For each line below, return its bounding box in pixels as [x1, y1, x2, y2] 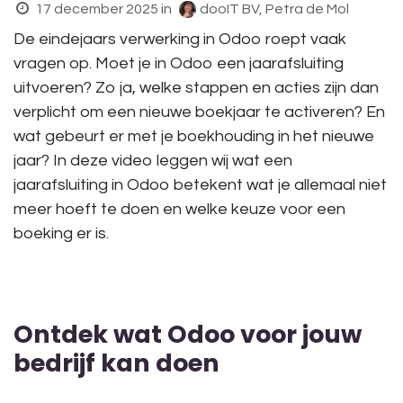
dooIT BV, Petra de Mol [199, 2, 349, 17]
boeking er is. [13, 225, 109, 243]
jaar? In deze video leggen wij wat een [13, 152, 292, 170]
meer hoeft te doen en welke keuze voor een [13, 201, 345, 219]
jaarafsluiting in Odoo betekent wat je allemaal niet [13, 176, 387, 194]
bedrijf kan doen [13, 346, 219, 381]
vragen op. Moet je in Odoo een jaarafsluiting [13, 55, 344, 73]
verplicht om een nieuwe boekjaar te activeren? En [13, 103, 385, 121]
